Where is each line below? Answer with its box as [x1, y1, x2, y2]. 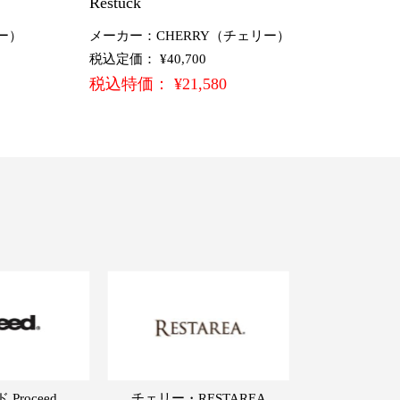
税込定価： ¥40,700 [89, 51, 206, 66]
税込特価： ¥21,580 [89, 74, 227, 93]
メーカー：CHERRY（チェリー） [89, 28, 290, 43]
